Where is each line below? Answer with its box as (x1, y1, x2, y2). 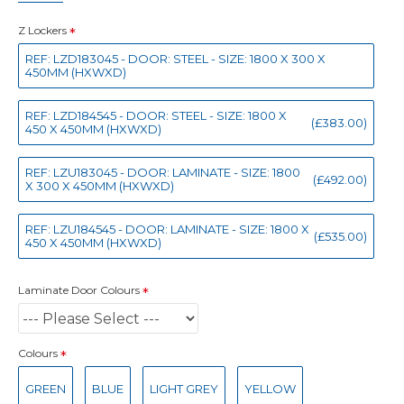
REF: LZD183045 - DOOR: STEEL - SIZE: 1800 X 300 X (25, 51, 326, 66)
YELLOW (244, 381, 296, 396)
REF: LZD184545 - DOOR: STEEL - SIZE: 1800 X (25, 108, 287, 123)
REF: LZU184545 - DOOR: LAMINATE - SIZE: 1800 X (25, 222, 309, 236)
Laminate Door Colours (18, 283, 140, 297)
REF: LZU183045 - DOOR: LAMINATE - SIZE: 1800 (25, 165, 300, 179)
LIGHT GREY (150, 381, 218, 396)
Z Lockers (18, 23, 67, 37)
